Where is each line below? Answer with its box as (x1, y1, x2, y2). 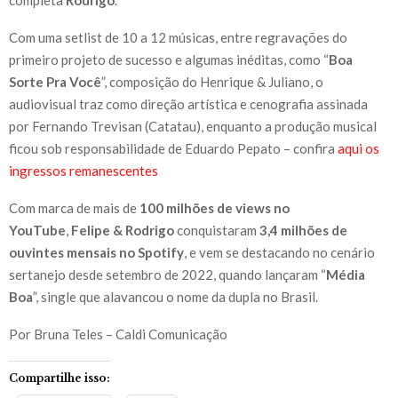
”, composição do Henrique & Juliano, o (101, 73, 323, 90)
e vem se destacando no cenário (189, 243, 375, 260)
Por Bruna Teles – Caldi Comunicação (9, 325, 227, 342)
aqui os (338, 139, 379, 156)
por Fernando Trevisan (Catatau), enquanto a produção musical (9, 117, 377, 134)
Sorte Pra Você (9, 73, 101, 90)
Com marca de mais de (9, 199, 139, 216)
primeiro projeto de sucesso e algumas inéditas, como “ (9, 51, 329, 68)
